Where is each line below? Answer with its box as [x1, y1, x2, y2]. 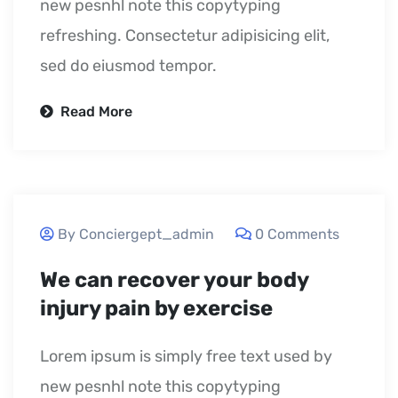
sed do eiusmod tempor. [40, 55, 217, 76]
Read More [57, 102, 132, 120]
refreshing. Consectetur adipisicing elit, [40, 25, 330, 45]
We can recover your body [40, 267, 308, 292]
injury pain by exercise [40, 295, 273, 321]
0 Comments [255, 225, 339, 243]
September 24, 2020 [237, 203, 362, 219]
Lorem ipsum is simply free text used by [40, 346, 332, 366]
